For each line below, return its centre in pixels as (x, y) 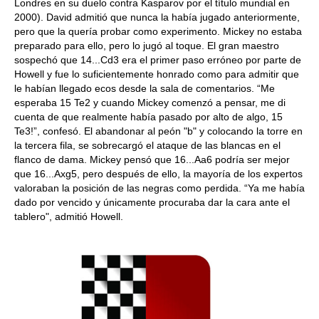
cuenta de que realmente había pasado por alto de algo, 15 (148, 117)
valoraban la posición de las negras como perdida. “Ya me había (159, 188)
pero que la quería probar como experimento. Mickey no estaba (158, 31)
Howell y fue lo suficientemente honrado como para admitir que (157, 74)
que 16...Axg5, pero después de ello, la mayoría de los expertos (158, 174)
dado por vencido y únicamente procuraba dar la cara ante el (152, 202)
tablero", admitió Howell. (69, 216)
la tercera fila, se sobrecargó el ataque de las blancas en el (147, 145)
